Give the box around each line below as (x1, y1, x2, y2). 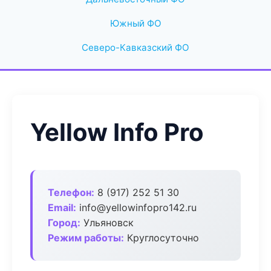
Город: (48, 217, 80, 229)
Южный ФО (109, 18, 162, 29)
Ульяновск (80, 217, 134, 229)
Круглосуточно (124, 232, 199, 244)
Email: (48, 201, 76, 214)
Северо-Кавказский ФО (82, 42, 189, 53)
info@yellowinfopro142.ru (76, 201, 197, 214)
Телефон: (48, 186, 94, 198)
